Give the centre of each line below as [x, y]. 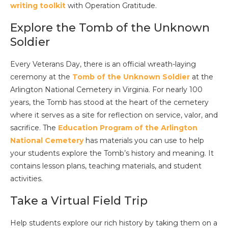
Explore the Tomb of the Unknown [110, 28]
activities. [26, 179]
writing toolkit [38, 6]
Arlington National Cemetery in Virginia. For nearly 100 [106, 90]
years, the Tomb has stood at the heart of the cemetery [109, 103]
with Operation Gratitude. [111, 6]
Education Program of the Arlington [128, 128]
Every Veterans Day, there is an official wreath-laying [103, 64]
